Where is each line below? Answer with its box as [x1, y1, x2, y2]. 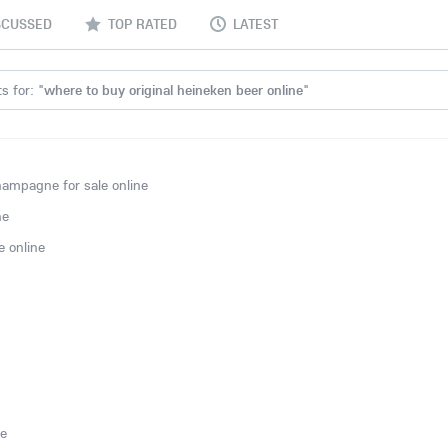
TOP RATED [108, 15, 177, 33]
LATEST [233, 15, 278, 33]
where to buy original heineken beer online [44, 81, 303, 99]
